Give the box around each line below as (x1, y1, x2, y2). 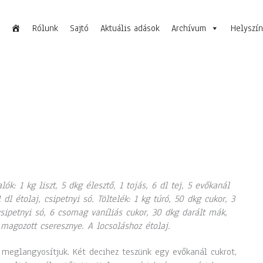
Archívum (171, 22, 206, 34)
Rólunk (32, 22, 58, 34)
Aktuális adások (100, 22, 160, 34)
